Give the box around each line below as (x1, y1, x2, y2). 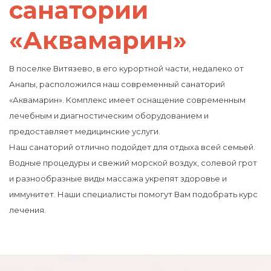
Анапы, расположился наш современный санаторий (9, 79, 225, 90)
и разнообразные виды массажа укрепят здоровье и (9, 174, 227, 184)
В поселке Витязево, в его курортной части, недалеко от (9, 64, 244, 74)
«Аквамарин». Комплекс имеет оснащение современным (9, 95, 246, 105)
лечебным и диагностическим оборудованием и (9, 111, 209, 121)
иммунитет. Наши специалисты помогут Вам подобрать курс (9, 189, 258, 200)
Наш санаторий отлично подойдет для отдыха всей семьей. (9, 142, 255, 152)
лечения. (9, 205, 46, 215)
